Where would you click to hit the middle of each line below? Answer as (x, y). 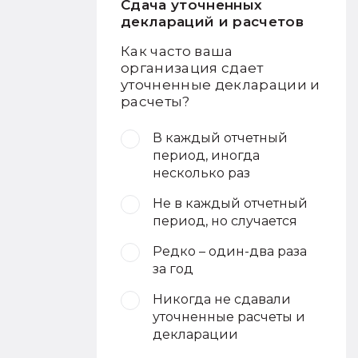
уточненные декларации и (221, 85)
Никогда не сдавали (222, 299)
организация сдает (192, 68)
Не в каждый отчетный (230, 203)
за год (173, 269)
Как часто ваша (177, 51)
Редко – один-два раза (230, 251)
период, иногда (206, 155)
